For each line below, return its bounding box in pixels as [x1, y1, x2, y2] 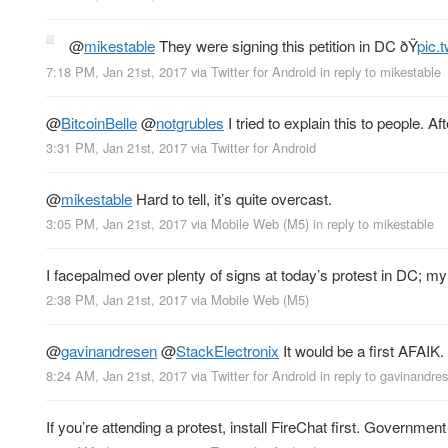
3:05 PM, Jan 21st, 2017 [46, 213, 187, 233]
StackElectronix [176, 339, 279, 361]
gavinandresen [61, 339, 157, 361]
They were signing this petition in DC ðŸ [155, 35, 417, 57]
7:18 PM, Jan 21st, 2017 [46, 61, 187, 81]
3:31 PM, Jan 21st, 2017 [46, 137, 187, 157]
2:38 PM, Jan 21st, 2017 [46, 289, 187, 309]
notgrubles [156, 111, 224, 133]
